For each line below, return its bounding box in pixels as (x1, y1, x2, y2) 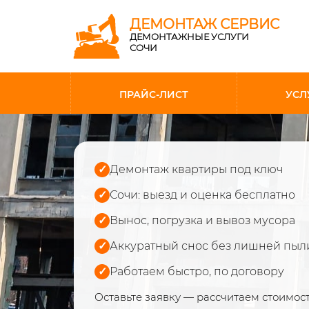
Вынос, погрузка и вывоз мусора (110, 214, 295, 227)
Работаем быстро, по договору (110, 265, 284, 278)
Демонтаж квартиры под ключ (110, 163, 283, 176)
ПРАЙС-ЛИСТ (119, 88, 188, 101)
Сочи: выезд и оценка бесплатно (110, 188, 295, 201)
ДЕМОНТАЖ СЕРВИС (130, 16, 279, 32)
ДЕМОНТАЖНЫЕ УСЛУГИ (130, 31, 249, 42)
